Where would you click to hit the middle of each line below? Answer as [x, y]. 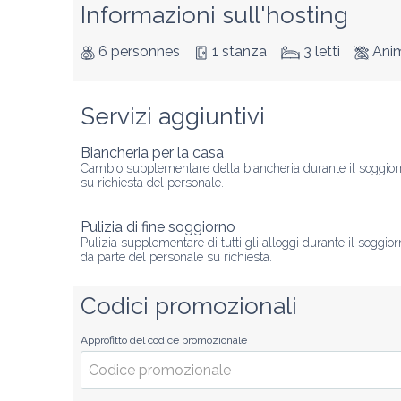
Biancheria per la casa [152, 153]
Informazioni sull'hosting [214, 15]
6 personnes [139, 51]
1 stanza [239, 51]
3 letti [322, 51]
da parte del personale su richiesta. [176, 257]
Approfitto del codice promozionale [164, 340]
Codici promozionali [189, 306]
